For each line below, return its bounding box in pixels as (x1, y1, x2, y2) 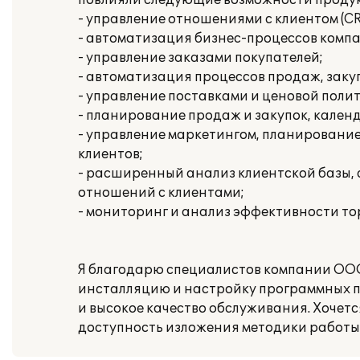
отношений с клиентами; (78, 185, 244, 201)
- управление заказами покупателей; (78, 50, 323, 66)
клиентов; (78, 146, 143, 162)
